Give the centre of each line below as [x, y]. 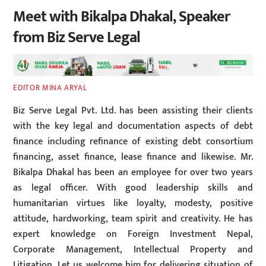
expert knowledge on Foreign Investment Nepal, [133, 235]
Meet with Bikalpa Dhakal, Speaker [121, 17]
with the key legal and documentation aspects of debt [133, 126]
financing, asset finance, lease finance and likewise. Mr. [133, 157]
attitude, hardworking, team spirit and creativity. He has [133, 219]
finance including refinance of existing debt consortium [133, 142]
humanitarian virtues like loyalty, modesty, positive [133, 204]
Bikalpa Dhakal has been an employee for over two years [133, 173]
